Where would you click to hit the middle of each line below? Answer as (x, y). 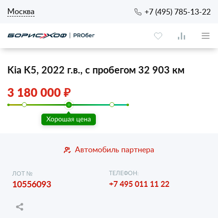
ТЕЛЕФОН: (124, 173)
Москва (21, 11)
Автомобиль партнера (115, 149)
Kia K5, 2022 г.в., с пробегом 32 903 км (96, 70)
